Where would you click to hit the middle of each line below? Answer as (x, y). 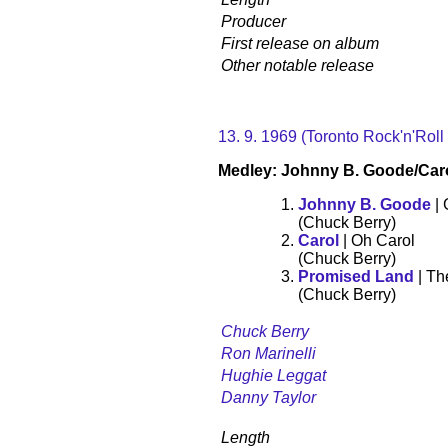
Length (245, 437)
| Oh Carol (377, 240)
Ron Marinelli (268, 353)
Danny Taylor (268, 397)
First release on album (300, 43)
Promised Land (356, 276)
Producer (253, 21)
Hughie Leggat (273, 375)
